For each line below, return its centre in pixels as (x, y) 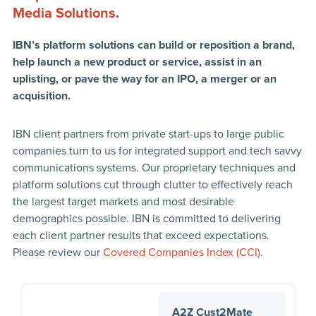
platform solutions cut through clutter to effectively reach (152, 185)
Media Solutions (64, 14)
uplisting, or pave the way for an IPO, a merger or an (144, 79)
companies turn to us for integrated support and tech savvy (157, 151)
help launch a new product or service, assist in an (137, 62)
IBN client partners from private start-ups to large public (148, 134)
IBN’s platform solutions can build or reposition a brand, (153, 45)
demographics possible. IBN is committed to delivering (146, 219)
